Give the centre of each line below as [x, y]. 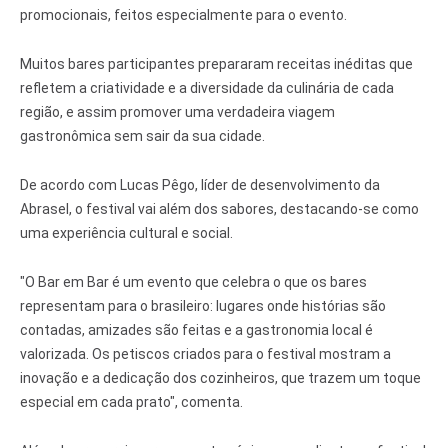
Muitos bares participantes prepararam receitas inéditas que [216, 64]
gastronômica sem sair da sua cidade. [142, 136]
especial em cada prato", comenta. [131, 402]
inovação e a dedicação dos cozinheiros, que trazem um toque [220, 378]
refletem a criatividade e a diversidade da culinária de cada [207, 88]
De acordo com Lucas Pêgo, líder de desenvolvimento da [200, 185]
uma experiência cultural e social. [126, 233]
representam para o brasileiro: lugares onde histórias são [203, 306]
